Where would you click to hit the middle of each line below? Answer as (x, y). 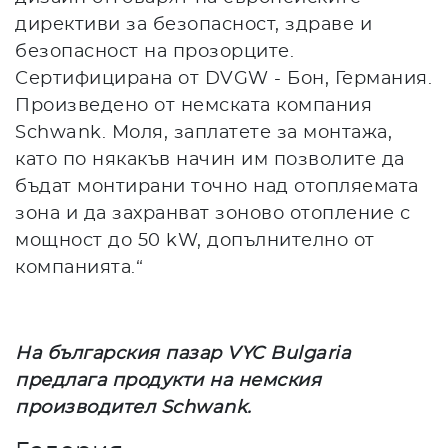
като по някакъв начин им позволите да (210, 159)
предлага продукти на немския (168, 380)
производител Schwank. (133, 407)
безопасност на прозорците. (154, 51)
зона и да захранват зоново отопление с (212, 213)
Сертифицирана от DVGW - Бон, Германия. (223, 78)
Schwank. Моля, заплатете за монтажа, (203, 132)
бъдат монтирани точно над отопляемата (217, 186)
